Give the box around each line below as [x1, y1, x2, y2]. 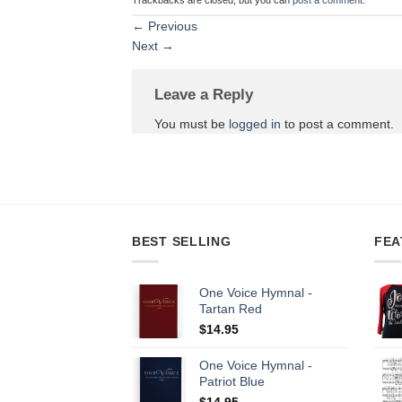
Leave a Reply [154, 85, 258, 103]
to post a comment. [281, 116, 394, 131]
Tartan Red [199, 301, 262, 316]
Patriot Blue [199, 373, 265, 389]
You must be [154, 116, 229, 131]
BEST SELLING [132, 234, 232, 249]
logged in [229, 116, 281, 131]
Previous [144, 18, 197, 33]
